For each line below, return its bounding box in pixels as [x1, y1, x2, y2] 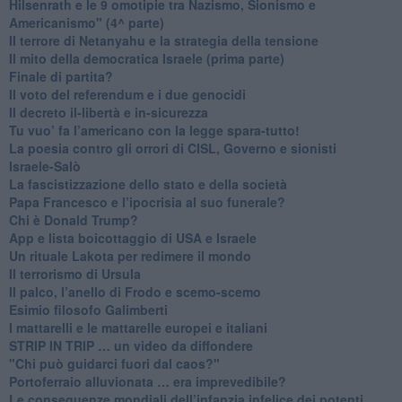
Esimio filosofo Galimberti [8, 300, 168, 319]
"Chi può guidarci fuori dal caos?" [8, 354, 220, 372]
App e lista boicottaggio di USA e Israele [8, 228, 257, 247]
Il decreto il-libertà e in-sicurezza [8, 102, 208, 121]
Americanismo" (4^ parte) [8, 13, 164, 31]
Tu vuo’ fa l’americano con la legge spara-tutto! [8, 120, 300, 139]
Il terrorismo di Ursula [8, 264, 141, 283]
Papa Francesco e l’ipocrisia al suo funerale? [8, 192, 285, 211]
